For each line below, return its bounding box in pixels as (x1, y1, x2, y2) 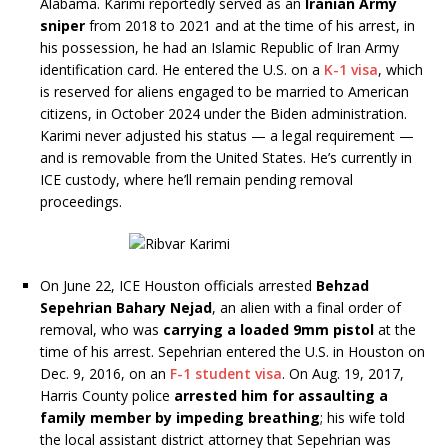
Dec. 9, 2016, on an (40, 363, 170, 383)
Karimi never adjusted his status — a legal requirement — (40, 125, 414, 145)
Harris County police (40, 385, 174, 405)
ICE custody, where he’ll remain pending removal (40, 169, 353, 189)
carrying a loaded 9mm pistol (163, 319, 374, 339)
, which (378, 59, 423, 79)
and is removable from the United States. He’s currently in (40, 147, 412, 167)
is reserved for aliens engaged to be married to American (40, 81, 409, 101)
